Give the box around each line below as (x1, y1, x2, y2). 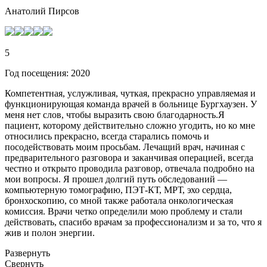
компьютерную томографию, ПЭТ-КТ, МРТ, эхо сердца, (5, 186, 232, 197)
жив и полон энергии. (5, 229, 95, 240)
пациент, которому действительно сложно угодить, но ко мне (5, 122, 255, 132)
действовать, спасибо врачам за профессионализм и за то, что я (5, 218, 262, 229)
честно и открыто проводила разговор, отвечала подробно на (5, 164, 254, 175)
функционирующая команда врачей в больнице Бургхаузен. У (5, 100, 257, 111)
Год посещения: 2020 (5, 69, 90, 80)
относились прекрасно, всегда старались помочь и (5, 132, 209, 143)
